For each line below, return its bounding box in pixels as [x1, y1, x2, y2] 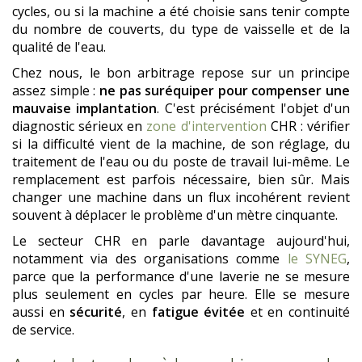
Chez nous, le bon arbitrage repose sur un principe [12, 64, 350, 82]
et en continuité [245, 303, 350, 322]
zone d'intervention [146, 117, 267, 136]
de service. [12, 321, 74, 339]
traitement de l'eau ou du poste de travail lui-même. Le [12, 153, 350, 171]
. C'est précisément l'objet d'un [157, 99, 351, 118]
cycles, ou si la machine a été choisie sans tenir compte [12, 2, 350, 21]
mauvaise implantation [12, 99, 158, 118]
